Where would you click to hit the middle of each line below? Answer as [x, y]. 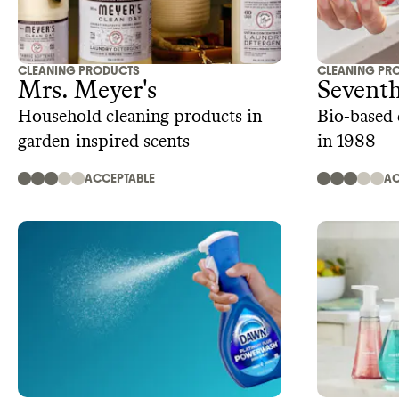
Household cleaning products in [140, 117]
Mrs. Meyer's [87, 91]
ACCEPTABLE [120, 179]
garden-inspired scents [104, 142]
